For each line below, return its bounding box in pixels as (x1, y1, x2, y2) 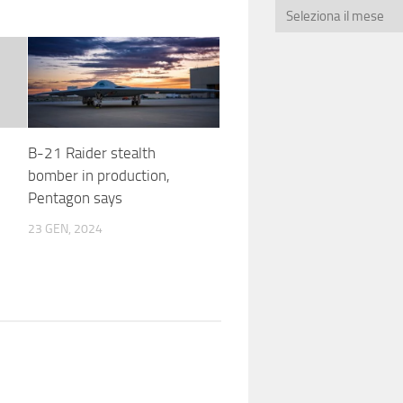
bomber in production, (27, 166, 170, 184)
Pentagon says (27, 188, 122, 207)
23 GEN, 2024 (27, 220, 103, 237)
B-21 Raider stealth (27, 143, 156, 162)
